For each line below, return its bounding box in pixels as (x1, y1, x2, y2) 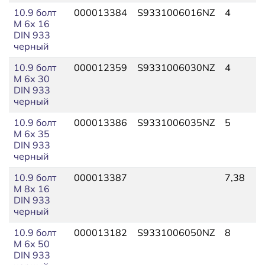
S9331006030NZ (137, 61, 215, 73)
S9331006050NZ (137, 226, 215, 238)
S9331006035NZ (137, 116, 215, 128)
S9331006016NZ (137, 6, 215, 18)
